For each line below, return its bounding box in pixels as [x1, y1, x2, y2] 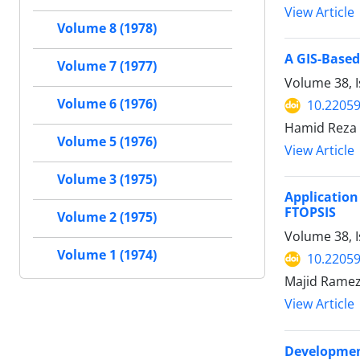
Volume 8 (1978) [57, 19, 157, 38]
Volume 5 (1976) [57, 133, 157, 151]
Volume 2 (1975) [57, 208, 157, 227]
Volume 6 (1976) [57, 95, 157, 113]
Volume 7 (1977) [57, 57, 157, 76]
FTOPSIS [284, 203, 336, 222]
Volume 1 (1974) [57, 246, 157, 264]
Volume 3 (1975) [57, 170, 157, 189]
